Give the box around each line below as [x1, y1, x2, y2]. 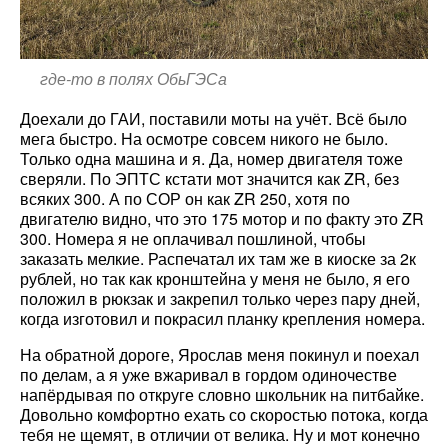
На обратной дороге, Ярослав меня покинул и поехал [20, 343, 419, 367]
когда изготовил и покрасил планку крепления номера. [20, 307, 425, 331]
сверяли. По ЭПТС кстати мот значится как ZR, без [20, 167, 399, 191]
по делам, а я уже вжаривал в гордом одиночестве [20, 363, 397, 387]
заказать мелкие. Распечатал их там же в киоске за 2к [20, 247, 416, 271]
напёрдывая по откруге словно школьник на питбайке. [20, 383, 424, 407]
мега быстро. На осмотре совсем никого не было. [20, 127, 388, 151]
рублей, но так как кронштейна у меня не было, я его [20, 267, 410, 291]
